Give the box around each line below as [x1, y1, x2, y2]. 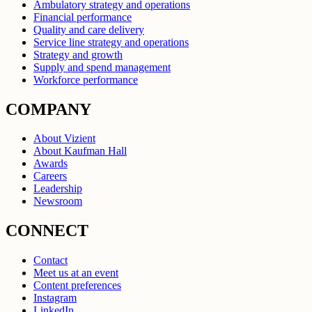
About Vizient [33, 132, 95, 145]
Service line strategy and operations [33, 36, 189, 48]
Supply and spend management [33, 61, 171, 73]
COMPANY [6, 100, 91, 118]
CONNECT [6, 221, 88, 240]
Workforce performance [33, 73, 138, 86]
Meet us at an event [33, 267, 118, 279]
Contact [33, 254, 68, 267]
